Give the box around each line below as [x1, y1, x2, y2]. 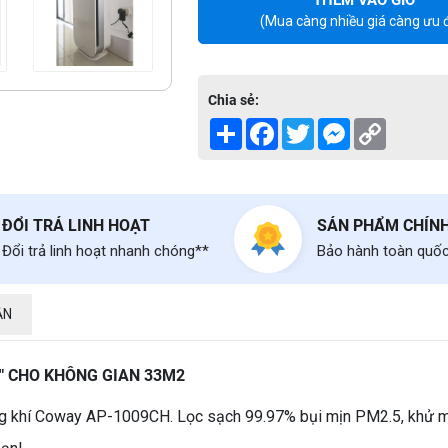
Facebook [278, 117, 339, 134]
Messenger [350, 117, 421, 134]
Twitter [314, 117, 360, 134]
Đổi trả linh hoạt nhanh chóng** [2, 241, 209, 260]
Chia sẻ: [208, 91, 259, 108]
